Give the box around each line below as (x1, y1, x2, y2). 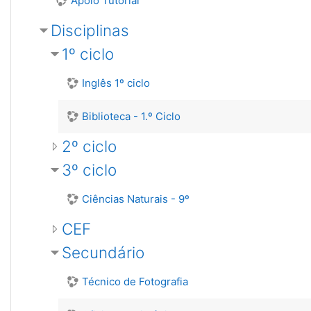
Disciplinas (51, 21, 129, 40)
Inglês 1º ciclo (82, 76, 150, 90)
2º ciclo (62, 137, 117, 155)
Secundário (62, 243, 144, 262)
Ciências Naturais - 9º (82, 192, 190, 205)
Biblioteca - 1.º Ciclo (82, 110, 180, 123)
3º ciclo (62, 160, 117, 179)
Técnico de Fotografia (82, 275, 188, 288)
